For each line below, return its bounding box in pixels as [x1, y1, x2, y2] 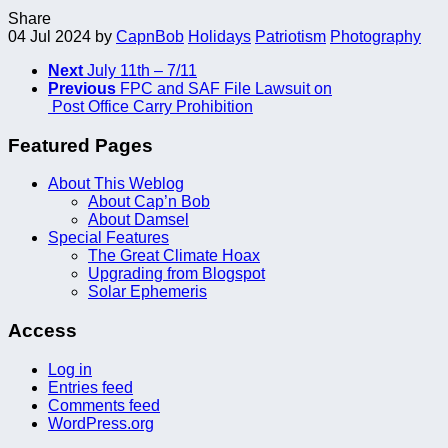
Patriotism [255, 27, 326, 45]
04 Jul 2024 [8, 27, 91, 45]
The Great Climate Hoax [88, 247, 260, 265]
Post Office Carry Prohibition [48, 97, 253, 115]
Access [8, 319, 77, 341]
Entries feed [48, 378, 133, 396]
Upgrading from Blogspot [88, 265, 265, 283]
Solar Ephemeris [88, 283, 207, 301]
